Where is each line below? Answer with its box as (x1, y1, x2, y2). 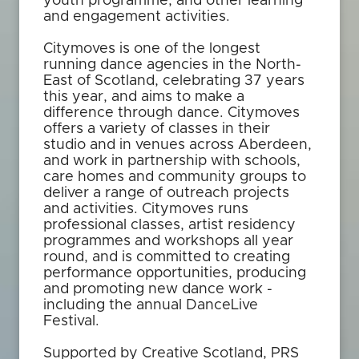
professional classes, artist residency (43, 218, 296, 232)
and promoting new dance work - (43, 282, 272, 296)
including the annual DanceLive (43, 298, 258, 313)
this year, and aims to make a (43, 90, 244, 104)
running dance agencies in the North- (43, 58, 301, 72)
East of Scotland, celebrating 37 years (43, 74, 305, 88)
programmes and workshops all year (43, 234, 293, 248)
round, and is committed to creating (43, 250, 290, 264)
